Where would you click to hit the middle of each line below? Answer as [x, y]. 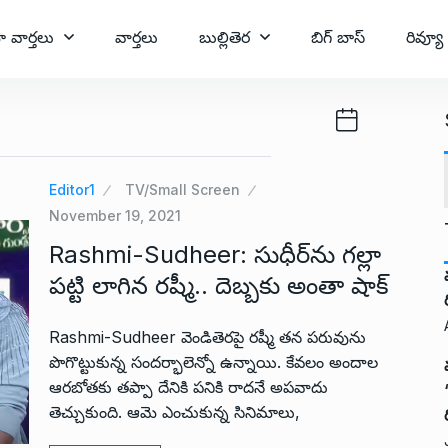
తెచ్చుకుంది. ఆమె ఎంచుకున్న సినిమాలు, [174, 412]
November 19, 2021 [115, 215]
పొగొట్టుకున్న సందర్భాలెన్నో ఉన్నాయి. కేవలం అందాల [213, 362]
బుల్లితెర [224, 37]
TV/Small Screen [182, 189]
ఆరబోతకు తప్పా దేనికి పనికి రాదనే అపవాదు [188, 387]
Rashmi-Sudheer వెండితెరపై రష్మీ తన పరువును [207, 337]
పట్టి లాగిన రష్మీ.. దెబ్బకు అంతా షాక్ [219, 285]
